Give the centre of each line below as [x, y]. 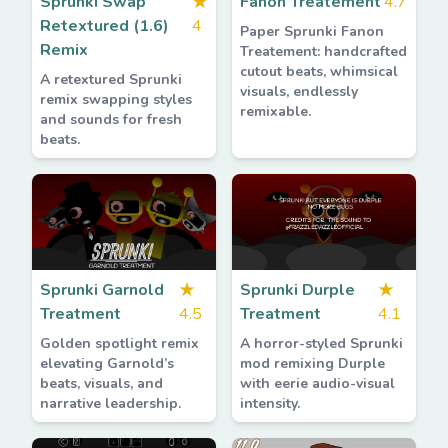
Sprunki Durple [297, 290]
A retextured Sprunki [111, 79]
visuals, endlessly [299, 91]
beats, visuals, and [101, 383]
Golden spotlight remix [119, 343]
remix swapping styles [116, 99]
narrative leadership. [110, 403]
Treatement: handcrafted [323, 51]
